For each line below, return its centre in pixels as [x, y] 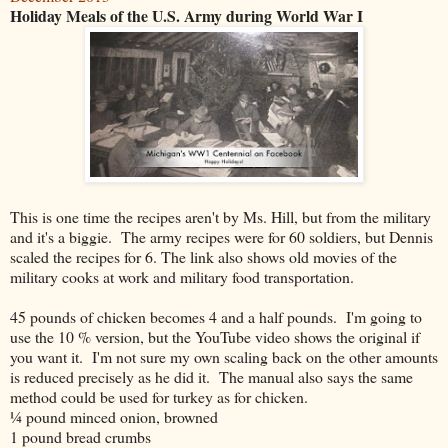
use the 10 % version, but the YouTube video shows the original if [215, 336]
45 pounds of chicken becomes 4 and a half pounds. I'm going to [216, 316]
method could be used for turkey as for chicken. [159, 396]
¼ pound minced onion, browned [114, 416]
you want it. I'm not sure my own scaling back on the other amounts [224, 356]
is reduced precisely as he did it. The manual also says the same [211, 376]
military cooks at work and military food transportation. [182, 276]
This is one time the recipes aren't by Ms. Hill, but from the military [220, 216]
